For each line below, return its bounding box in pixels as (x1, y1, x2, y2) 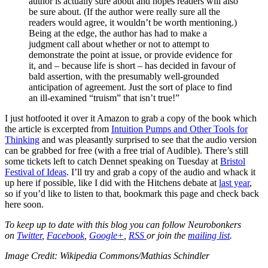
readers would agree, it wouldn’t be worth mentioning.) (29, 17, 237, 28)
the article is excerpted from (5, 124, 111, 135)
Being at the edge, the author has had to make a (29, 28, 207, 39)
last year (219, 178, 249, 188)
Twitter (17, 230, 42, 241)
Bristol (220, 156, 245, 167)
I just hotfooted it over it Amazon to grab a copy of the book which (5, 113, 257, 124)
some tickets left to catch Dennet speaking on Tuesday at (5, 156, 220, 167)
